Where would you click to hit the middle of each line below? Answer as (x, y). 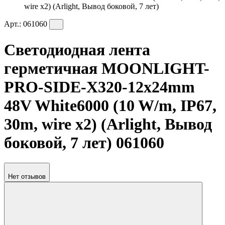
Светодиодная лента (77, 49)
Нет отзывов (27, 177)
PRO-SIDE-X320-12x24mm (99, 87)
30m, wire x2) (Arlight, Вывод (108, 124)
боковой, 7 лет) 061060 (84, 142)
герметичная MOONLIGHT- (107, 68)
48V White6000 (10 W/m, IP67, (110, 105)
